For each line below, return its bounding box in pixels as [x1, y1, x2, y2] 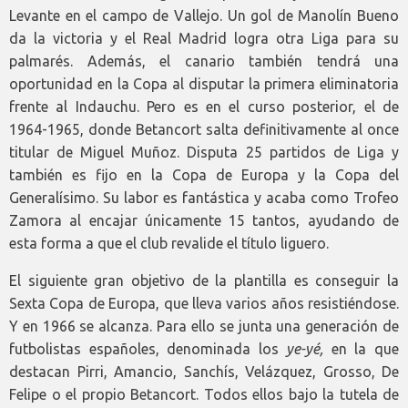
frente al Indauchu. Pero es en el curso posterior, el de [9, 97, 399, 115]
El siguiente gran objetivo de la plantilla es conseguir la [9, 271, 399, 289]
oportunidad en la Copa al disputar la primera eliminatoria [9, 75, 399, 92]
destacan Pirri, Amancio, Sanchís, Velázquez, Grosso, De [9, 362, 399, 380]
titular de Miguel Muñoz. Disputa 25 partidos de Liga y [9, 143, 399, 160]
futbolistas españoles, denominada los [9, 340, 287, 357]
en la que [323, 340, 400, 357]
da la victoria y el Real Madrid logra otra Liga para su [9, 29, 399, 46]
